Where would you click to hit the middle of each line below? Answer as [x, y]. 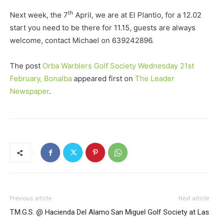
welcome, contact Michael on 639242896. [82, 40]
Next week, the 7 [39, 15]
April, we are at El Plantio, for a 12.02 [137, 15]
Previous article [31, 198]
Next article [194, 198]
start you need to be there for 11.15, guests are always [103, 28]
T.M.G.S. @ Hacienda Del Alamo [60, 212]
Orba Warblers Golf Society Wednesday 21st [118, 66]
